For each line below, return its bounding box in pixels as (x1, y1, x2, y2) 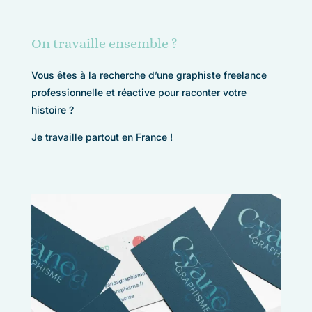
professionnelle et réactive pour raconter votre (31, 86, 247, 98)
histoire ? (31, 103, 74, 116)
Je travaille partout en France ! (31, 130, 173, 143)
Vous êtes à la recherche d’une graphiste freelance (31, 68, 267, 81)
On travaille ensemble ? (31, 35, 178, 52)
